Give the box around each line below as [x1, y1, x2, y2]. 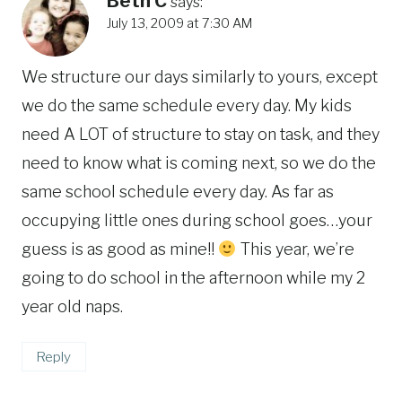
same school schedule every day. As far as [22, 181, 334, 201]
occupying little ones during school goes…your [22, 210, 372, 230]
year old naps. [22, 296, 123, 316]
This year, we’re [236, 239, 354, 258]
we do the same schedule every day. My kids [22, 95, 352, 115]
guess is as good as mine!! [22, 239, 218, 258]
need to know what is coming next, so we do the [22, 153, 376, 172]
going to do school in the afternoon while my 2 [22, 267, 365, 287]
